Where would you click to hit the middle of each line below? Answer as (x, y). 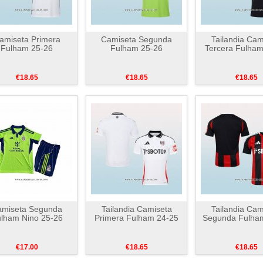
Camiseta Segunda (136, 39)
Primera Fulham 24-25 (136, 218)
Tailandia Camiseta (136, 209)
